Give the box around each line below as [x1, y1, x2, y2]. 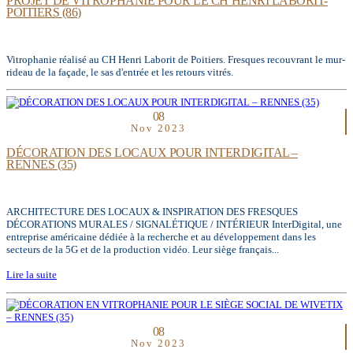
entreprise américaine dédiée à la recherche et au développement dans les [6, 231, 316, 243]
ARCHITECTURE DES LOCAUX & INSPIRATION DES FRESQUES [6, 206, 298, 218]
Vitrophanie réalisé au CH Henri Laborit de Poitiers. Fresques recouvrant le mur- [6, 53, 345, 65]
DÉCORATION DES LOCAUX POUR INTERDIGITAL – [6, 146, 298, 160]
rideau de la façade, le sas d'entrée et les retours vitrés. [6, 65, 233, 78]
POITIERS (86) [6, 5, 81, 19]
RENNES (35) [6, 158, 76, 172]
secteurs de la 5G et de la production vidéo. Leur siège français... [6, 243, 279, 256]
